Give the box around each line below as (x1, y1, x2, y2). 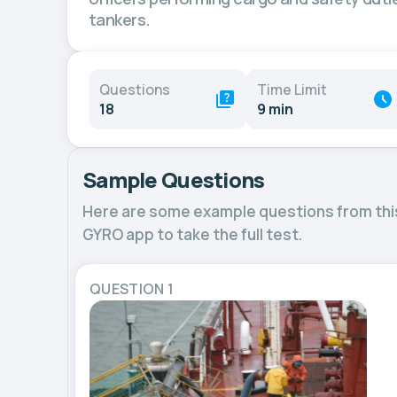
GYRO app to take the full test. (82, 224, 302, 245)
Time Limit (257, 80, 327, 99)
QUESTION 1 (90, 279, 175, 299)
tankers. (89, 9, 151, 30)
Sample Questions (82, 165, 265, 194)
